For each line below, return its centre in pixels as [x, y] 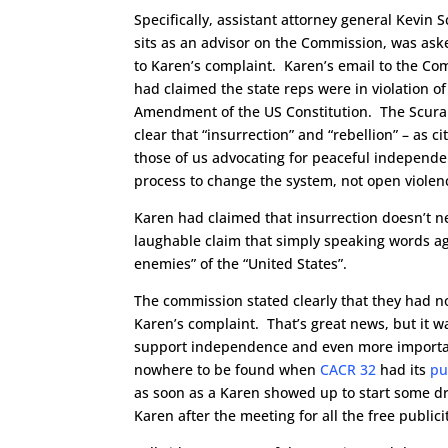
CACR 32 [348, 369]
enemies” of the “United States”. [241, 263]
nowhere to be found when [227, 369]
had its [403, 369]
